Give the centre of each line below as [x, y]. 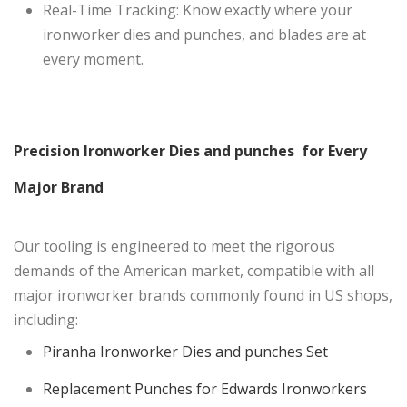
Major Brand [59, 188]
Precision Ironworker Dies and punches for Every [190, 151]
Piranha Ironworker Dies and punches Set [185, 352]
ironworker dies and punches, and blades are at [204, 35]
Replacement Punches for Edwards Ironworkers [205, 389]
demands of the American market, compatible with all [194, 271]
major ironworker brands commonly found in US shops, [203, 296]
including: [46, 320]
